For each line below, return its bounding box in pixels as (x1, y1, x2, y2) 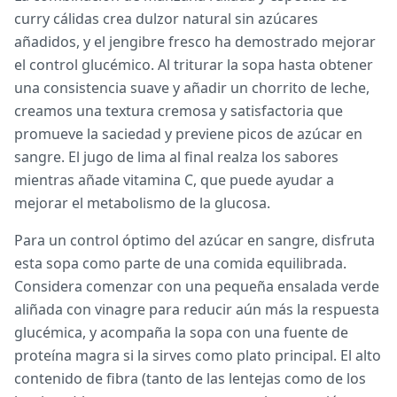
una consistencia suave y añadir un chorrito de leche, (14, 78, 370, 97)
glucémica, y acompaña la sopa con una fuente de (14, 323, 348, 342)
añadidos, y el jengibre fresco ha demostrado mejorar (14, 32, 376, 51)
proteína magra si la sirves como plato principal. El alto (14, 346, 381, 365)
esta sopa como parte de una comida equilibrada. (14, 253, 346, 273)
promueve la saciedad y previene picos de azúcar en (14, 124, 362, 144)
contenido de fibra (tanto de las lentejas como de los (14, 369, 366, 388)
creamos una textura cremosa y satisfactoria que (14, 101, 343, 121)
